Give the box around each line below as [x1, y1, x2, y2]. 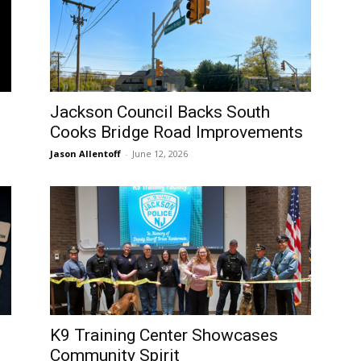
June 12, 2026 [132, 147, 188, 160]
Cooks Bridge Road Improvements [50, 122, 303, 142]
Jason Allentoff [50, 147, 121, 160]
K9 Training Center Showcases [50, 326, 278, 345]
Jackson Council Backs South [50, 102, 270, 122]
